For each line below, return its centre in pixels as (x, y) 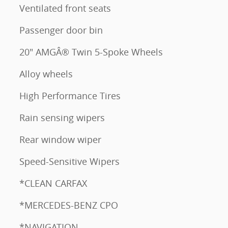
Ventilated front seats (65, 8)
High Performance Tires (70, 96)
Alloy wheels (46, 74)
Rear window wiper (60, 140)
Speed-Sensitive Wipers (69, 162)
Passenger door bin (61, 30)
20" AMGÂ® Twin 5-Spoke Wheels (91, 52)
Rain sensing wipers (62, 118)
